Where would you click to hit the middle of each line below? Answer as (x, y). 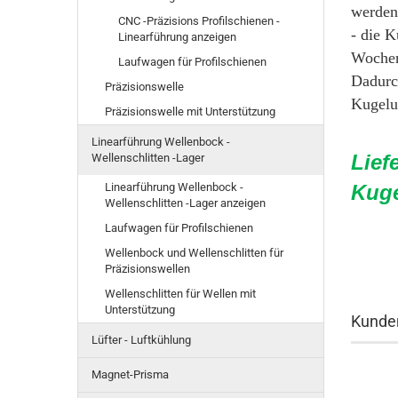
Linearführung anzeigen (177, 37)
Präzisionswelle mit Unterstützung (190, 111)
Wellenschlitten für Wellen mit (180, 294)
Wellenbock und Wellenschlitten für (194, 253)
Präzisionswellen (147, 269)
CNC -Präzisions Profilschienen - (199, 21)
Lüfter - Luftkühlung (141, 340)
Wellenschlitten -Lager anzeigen (185, 203)
